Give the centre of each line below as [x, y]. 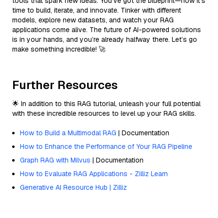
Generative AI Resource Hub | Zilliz [73, 187]
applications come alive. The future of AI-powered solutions [107, 29]
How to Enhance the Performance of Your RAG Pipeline [106, 146]
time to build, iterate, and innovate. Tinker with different [97, 10]
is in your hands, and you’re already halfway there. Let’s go [105, 39]
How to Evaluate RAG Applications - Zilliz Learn [94, 173]
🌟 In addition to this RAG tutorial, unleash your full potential [106, 103]
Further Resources [65, 85]
